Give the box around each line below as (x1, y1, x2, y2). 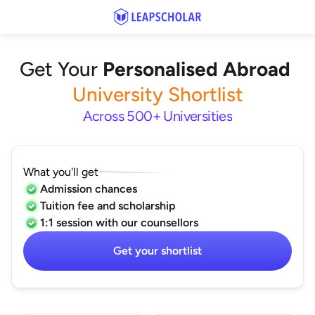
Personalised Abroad (103, 57, 290, 81)
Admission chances (40, 181, 137, 195)
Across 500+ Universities (82, 108, 233, 124)
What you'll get (23, 165, 98, 179)
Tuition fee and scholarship (40, 198, 176, 212)
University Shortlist (72, 82, 243, 106)
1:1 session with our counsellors (40, 215, 198, 229)
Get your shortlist (113, 243, 202, 257)
